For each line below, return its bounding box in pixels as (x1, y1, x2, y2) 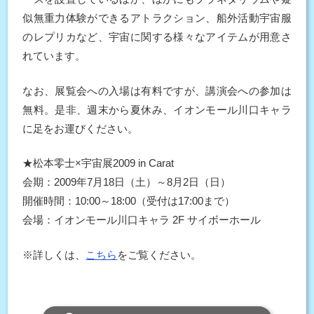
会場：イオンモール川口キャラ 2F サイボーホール (22, 214, 261, 226)
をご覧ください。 (117, 248, 202, 261)
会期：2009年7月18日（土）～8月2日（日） (22, 176, 231, 188)
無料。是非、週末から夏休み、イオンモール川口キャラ (22, 103, 292, 116)
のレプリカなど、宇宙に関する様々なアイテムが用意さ (22, 31, 292, 43)
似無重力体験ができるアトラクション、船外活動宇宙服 (22, 12, 292, 24)
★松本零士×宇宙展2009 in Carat (22, 157, 175, 169)
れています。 (22, 50, 86, 62)
